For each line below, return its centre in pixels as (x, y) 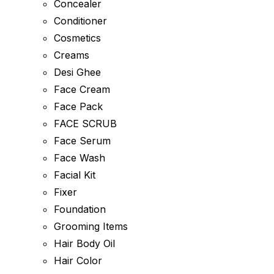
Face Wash (80, 158)
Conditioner (80, 21)
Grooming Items (91, 226)
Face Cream (82, 89)
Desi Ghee (77, 72)
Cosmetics (77, 38)
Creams (72, 55)
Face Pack (78, 106)
